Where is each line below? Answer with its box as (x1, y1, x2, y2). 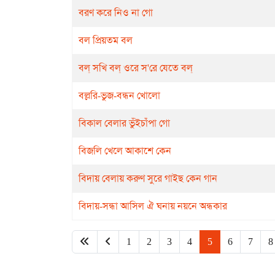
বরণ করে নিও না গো (79, 6, 153, 19)
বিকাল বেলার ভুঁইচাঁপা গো (79, 117, 170, 130)
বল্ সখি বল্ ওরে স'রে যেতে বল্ (79, 61, 193, 74)
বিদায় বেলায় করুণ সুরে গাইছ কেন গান (79, 172, 217, 185)
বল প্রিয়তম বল (79, 34, 133, 47)
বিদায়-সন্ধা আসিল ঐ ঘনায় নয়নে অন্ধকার (79, 199, 227, 212)
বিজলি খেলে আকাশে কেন (79, 144, 171, 157)
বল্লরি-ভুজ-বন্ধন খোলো (79, 89, 160, 102)
